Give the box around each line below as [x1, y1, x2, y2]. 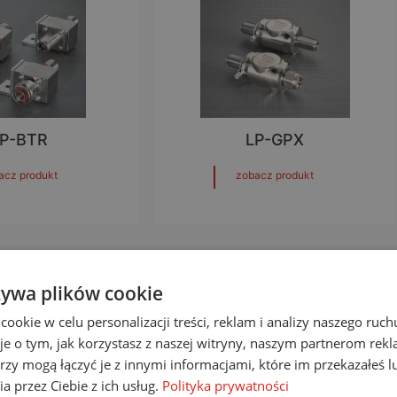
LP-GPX [245, 130, 305, 150]
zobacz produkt [236, 167, 315, 182]
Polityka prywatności [162, 376, 289, 394]
